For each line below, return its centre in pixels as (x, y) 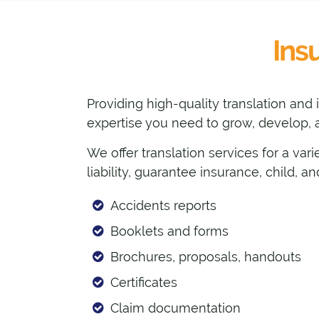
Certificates (143, 283)
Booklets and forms (169, 231)
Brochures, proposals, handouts (205, 257)
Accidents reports (163, 206)
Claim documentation (175, 308)
